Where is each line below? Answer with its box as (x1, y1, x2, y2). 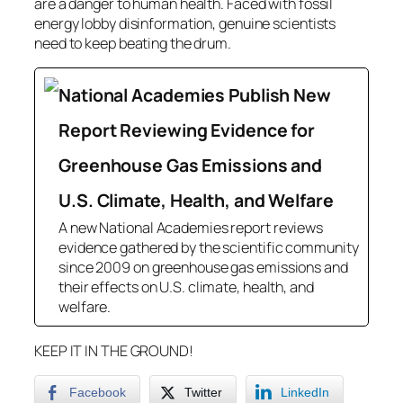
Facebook (69, 385, 126, 400)
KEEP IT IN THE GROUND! (34, 341, 193, 361)
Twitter (184, 385, 222, 400)
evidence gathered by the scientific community (58, 237, 359, 257)
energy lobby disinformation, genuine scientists (34, 13, 336, 33)
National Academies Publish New (58, 82, 331, 107)
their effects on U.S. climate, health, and (58, 276, 314, 297)
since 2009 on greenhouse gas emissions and (58, 256, 348, 277)
